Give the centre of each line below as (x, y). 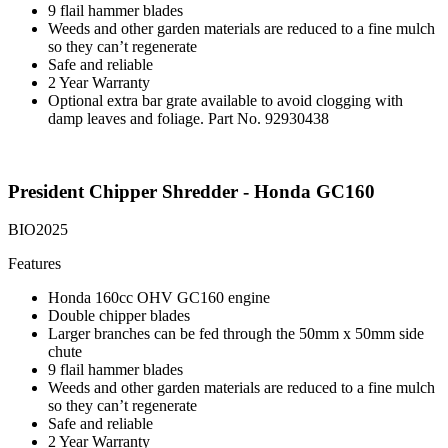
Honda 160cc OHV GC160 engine (159, 298)
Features (34, 264)
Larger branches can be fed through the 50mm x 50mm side (236, 334)
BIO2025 (38, 230)
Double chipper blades (119, 316)
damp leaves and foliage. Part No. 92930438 (188, 118)
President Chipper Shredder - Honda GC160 (191, 191)
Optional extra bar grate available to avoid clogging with (225, 100)
